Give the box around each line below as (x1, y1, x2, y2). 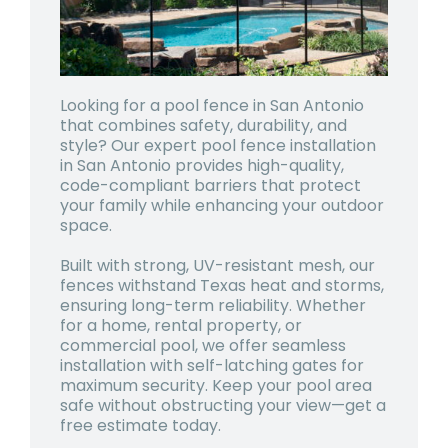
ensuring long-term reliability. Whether (60, 293, 366, 317)
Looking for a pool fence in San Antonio (60, 93, 364, 117)
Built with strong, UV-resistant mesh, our (60, 253, 375, 277)
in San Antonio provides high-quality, (60, 153, 344, 177)
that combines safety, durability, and (60, 113, 347, 137)
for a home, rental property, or (60, 313, 302, 337)
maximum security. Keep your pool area (60, 373, 372, 397)
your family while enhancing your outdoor (60, 193, 384, 217)
